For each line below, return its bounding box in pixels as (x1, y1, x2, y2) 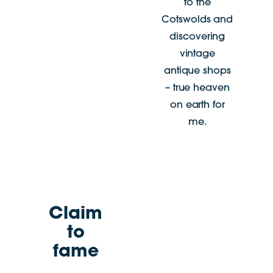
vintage (179, 49, 215, 59)
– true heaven (165, 83, 230, 93)
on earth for (169, 100, 225, 110)
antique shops (163, 66, 231, 76)
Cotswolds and (161, 15, 233, 25)
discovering (169, 32, 225, 42)
